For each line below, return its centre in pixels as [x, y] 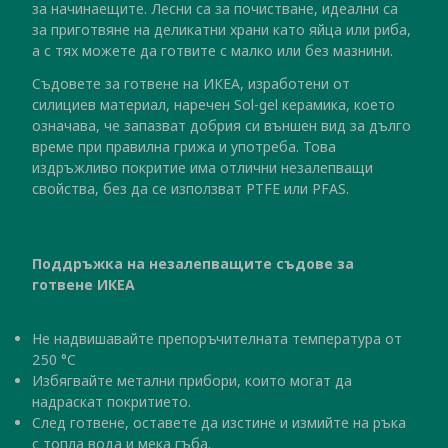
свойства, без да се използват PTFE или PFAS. [190, 189]
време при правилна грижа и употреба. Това [184, 147]
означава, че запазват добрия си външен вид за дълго [221, 126]
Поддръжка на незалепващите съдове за [193, 264]
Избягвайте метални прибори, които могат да [192, 381]
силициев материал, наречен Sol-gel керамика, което [213, 105]
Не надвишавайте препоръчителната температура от [217, 339]
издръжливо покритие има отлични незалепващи [202, 168]
